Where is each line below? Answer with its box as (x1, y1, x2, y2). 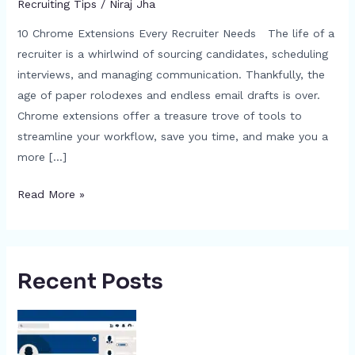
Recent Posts (17, 268, 163, 296)
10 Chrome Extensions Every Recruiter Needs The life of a (17, 26, 334, 40)
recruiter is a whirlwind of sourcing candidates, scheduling (17, 47, 328, 60)
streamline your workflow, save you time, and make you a (17, 129, 328, 143)
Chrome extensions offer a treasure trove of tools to (17, 109, 302, 122)
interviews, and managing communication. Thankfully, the (17, 67, 325, 81)
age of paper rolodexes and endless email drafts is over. (17, 88, 320, 101)
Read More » (17, 187, 85, 200)
